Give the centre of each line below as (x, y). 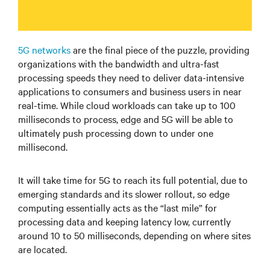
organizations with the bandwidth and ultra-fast (119, 64)
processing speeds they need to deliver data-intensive (131, 77)
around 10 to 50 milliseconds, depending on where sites (134, 235)
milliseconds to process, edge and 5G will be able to (126, 119)
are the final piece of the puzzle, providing (160, 50)
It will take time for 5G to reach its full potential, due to (133, 180)
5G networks (44, 50)
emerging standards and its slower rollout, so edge (124, 194)
